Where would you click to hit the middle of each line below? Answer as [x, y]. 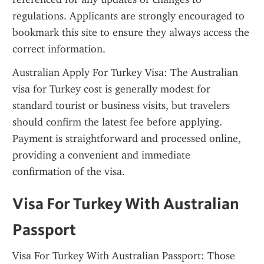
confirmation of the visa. [69, 171]
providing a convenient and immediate [101, 155]
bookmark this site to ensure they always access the [131, 32]
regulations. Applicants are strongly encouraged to [128, 16]
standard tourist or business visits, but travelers [121, 105]
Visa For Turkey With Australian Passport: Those [124, 256]
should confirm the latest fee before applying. [117, 122]
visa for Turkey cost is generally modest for [111, 89]
